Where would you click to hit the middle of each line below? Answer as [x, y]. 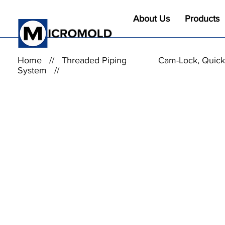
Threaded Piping [94, 60]
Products [202, 19]
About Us [151, 19]
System [32, 70]
